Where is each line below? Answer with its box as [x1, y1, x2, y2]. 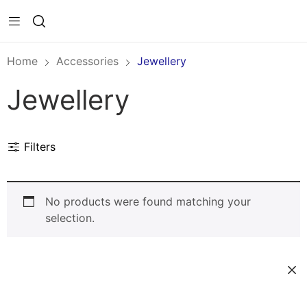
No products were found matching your [45, 195, 251, 208]
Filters [24, 140, 56, 153]
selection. [45, 211, 95, 225]
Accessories [56, 54, 119, 68]
